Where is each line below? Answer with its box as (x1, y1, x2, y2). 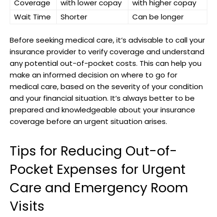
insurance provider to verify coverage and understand (10, 46, 204, 57)
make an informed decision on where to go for (10, 69, 177, 80)
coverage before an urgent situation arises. (10, 116, 167, 126)
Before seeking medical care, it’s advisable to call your (10, 34, 205, 45)
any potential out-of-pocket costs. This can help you (10, 58, 201, 68)
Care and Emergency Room (10, 178, 188, 197)
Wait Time (14, 11, 51, 22)
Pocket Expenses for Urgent (10, 160, 186, 178)
